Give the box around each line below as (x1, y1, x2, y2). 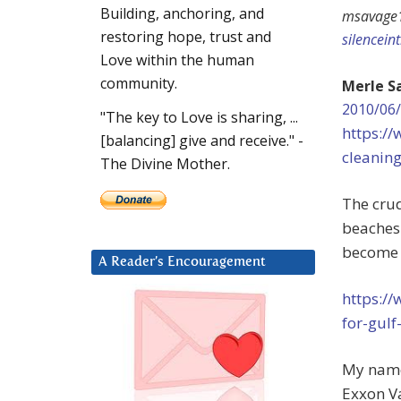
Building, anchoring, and (100, 4, 264, 24)
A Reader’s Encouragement (98, 255, 266, 269)
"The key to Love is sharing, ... (100, 107, 298, 128)
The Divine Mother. (100, 154, 230, 175)
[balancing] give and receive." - (100, 131, 303, 151)
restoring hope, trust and (100, 27, 271, 47)
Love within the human (100, 50, 254, 71)
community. (100, 73, 177, 94)
